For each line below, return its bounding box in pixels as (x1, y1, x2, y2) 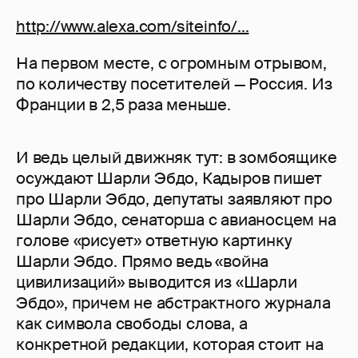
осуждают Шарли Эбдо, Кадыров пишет (16, 168, 323, 189)
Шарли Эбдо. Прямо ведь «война (16, 251, 269, 272)
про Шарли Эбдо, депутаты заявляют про (16, 189, 332, 210)
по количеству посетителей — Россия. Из (16, 74, 332, 95)
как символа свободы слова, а (16, 313, 248, 335)
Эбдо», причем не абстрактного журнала (16, 292, 331, 314)
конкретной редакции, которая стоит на (16, 334, 324, 356)
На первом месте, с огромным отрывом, (16, 53, 327, 74)
